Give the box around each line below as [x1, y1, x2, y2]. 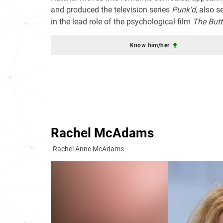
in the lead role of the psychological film [51, 17, 193, 26]
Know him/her [129, 41, 171, 49]
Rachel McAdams [51, 125, 154, 140]
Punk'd [172, 5, 196, 14]
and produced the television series [51, 5, 172, 14]
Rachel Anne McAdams [53, 145, 124, 153]
